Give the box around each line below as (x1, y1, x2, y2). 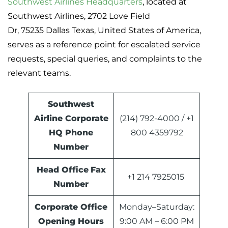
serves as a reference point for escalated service (8, 40, 201, 50)
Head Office (36, 165, 89, 175)
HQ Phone (49, 128, 93, 138)
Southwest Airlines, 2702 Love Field (8, 11, 150, 21)
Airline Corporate (34, 113, 108, 124)
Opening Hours (38, 216, 104, 226)
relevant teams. (8, 68, 71, 78)
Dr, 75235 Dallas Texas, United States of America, (8, 25, 201, 36)
